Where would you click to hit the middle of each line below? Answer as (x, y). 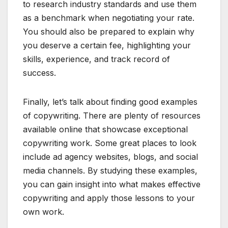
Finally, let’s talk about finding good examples (110, 102)
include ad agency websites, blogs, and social (110, 157)
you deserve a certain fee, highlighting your (107, 46)
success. (39, 73)
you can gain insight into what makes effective (112, 184)
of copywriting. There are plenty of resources (112, 116)
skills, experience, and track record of (96, 59)
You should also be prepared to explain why (109, 32)
